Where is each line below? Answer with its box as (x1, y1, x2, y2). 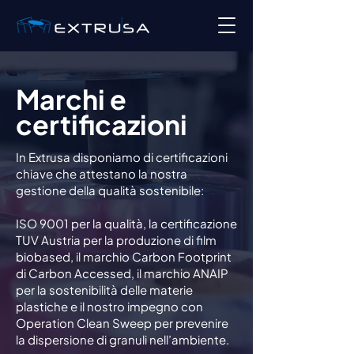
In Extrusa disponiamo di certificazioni (16, 149, 228, 164)
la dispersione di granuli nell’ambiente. (16, 332, 229, 347)
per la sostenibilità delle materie (16, 282, 193, 297)
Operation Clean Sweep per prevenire (16, 315, 228, 330)
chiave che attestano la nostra (16, 166, 187, 181)
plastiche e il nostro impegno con (16, 299, 203, 314)
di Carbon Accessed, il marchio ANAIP (16, 265, 228, 281)
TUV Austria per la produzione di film (16, 232, 217, 247)
